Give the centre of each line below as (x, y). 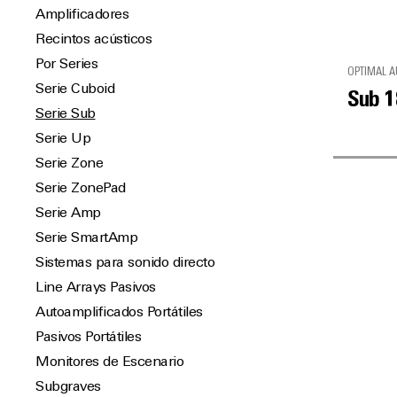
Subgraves (68, 387)
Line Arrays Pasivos (96, 288)
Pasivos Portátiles (88, 338)
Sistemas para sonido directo (125, 263)
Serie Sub (66, 114)
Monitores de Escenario (109, 362)
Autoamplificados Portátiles (119, 313)
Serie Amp (68, 214)
